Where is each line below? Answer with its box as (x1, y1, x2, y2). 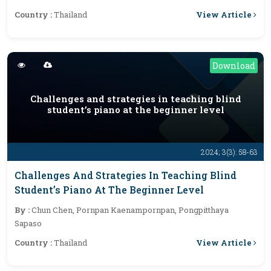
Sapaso (15, 218, 42, 229)
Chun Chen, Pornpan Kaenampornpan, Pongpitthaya (31, 204, 229, 215)
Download (212, 60, 255, 71)
